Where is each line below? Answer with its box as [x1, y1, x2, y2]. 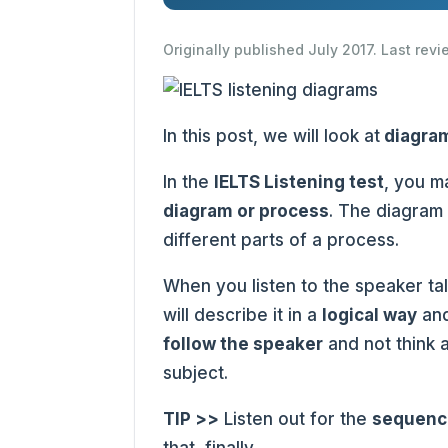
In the [163, 172, 215, 192]
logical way [322, 305, 418, 325]
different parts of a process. [163, 230, 405, 250]
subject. [163, 363, 234, 383]
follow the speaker [163, 334, 324, 354]
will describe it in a [163, 305, 323, 325]
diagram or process [163, 201, 330, 221]
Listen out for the [219, 409, 373, 429]
